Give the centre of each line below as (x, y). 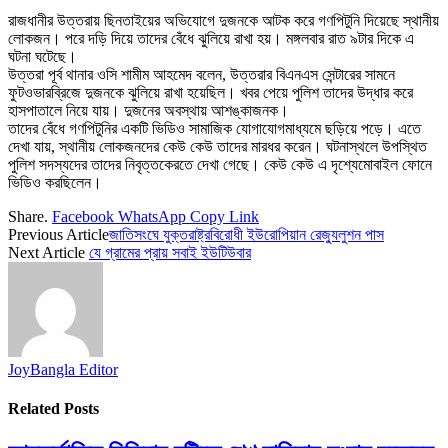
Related (36, 409)
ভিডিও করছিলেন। (55, 182)
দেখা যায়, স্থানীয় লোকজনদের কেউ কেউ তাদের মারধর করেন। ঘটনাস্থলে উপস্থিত (217, 146)
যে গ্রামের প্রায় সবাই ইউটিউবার (170, 252)
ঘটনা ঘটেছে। (42, 56)
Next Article (48, 252)
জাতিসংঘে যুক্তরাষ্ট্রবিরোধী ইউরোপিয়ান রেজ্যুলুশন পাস (246, 234)
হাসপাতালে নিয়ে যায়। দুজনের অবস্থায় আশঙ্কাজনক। (148, 110)
